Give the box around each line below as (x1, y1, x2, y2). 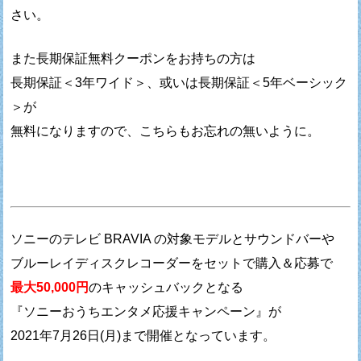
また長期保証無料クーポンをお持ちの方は (10, 52, 256, 66)
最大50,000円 (10, 280, 89, 295)
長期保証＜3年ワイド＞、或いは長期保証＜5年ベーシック (10, 76, 348, 90)
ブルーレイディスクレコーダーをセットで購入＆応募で (10, 256, 334, 271)
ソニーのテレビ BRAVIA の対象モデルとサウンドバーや (10, 232, 335, 247)
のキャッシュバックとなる (89, 280, 244, 295)
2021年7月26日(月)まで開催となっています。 (10, 329, 276, 343)
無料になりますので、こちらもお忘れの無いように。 (10, 124, 321, 139)
